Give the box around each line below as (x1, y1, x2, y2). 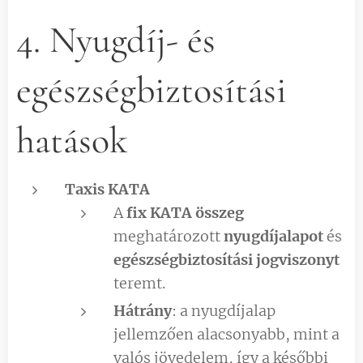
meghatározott (113, 226, 224, 246)
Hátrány (113, 301, 172, 320)
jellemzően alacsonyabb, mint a (113, 324, 340, 344)
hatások (16, 117, 128, 163)
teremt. (113, 273, 165, 293)
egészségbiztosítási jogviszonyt (113, 250, 340, 269)
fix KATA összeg (126, 203, 244, 222)
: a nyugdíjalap (172, 301, 275, 320)
